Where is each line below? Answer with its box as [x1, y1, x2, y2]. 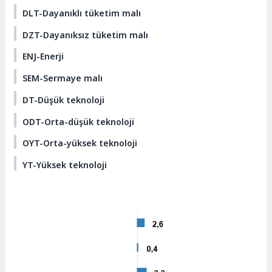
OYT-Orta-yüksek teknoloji [22, 137, 138, 149]
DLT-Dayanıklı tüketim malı [22, 7, 141, 19]
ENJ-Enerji [22, 50, 64, 63]
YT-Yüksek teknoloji [22, 158, 107, 171]
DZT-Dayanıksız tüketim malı [22, 29, 149, 41]
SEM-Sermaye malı [22, 72, 103, 84]
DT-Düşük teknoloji [22, 93, 105, 106]
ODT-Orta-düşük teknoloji [22, 115, 135, 127]
